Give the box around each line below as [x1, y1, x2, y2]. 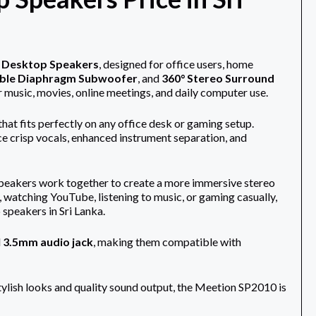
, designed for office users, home [98, 57, 253, 71]
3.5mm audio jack [2, 235, 93, 249]
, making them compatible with [92, 235, 241, 249]
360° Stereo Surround [161, 71, 274, 85]
